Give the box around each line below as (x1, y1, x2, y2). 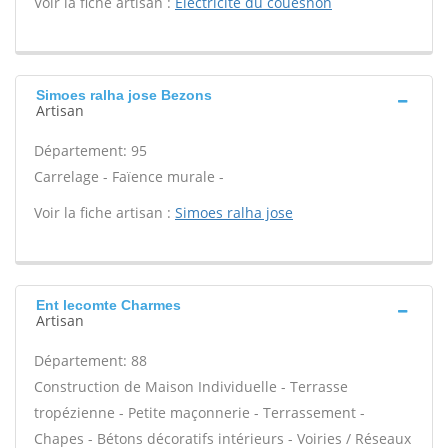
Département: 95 (34, 141, 147, 160)
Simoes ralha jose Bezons (36, 87, 212, 103)
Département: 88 (34, 351, 147, 370)
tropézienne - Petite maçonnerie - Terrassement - (34, 403, 365, 422)
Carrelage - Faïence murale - (34, 167, 224, 186)
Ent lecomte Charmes (36, 297, 181, 313)
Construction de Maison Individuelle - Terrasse (34, 377, 348, 396)
